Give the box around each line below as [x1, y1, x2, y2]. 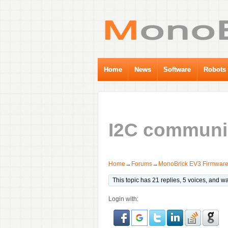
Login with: [108, 195, 138, 203]
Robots [203, 66, 226, 73]
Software [163, 66, 191, 73]
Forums [131, 160, 152, 167]
